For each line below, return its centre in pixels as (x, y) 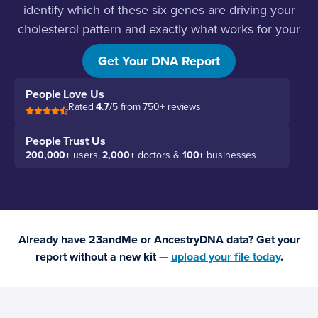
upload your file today (225, 257)
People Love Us (65, 95)
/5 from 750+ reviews (155, 107)
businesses (230, 155)
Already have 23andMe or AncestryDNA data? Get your (159, 240)
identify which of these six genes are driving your (159, 10)
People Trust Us (66, 142)
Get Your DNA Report (159, 61)
